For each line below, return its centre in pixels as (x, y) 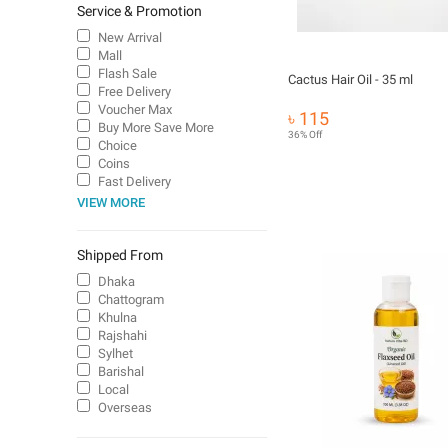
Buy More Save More (156, 127)
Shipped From (120, 255)
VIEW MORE (111, 202)
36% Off (305, 134)
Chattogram (131, 299)
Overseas (125, 407)
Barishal (121, 371)
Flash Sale (127, 73)
